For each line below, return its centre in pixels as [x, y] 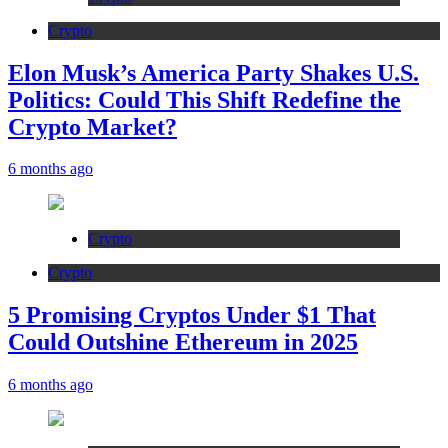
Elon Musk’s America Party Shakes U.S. [213, 72]
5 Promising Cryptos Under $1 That [192, 315]
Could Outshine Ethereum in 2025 [183, 342]
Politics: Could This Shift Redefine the [204, 99]
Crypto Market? [92, 126]
